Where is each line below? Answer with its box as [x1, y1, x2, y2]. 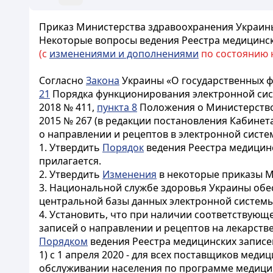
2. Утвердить [39, 168, 102, 181]
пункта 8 [97, 101, 137, 114]
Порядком [39, 235, 88, 248]
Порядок [102, 141, 144, 154]
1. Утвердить [39, 141, 102, 154]
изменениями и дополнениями [49, 47, 199, 60]
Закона [86, 74, 119, 87]
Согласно [39, 74, 86, 87]
